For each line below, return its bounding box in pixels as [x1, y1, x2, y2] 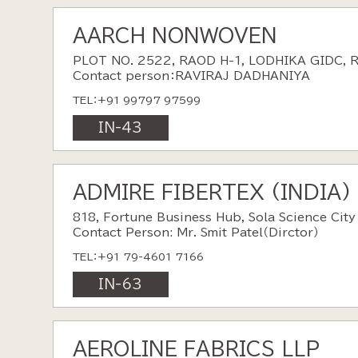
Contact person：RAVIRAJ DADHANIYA [72, 70, 310, 82]
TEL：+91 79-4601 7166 [72, 252, 204, 263]
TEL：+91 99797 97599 [72, 95, 201, 106]
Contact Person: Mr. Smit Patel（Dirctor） [72, 227, 319, 239]
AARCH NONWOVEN [72, 26, 277, 46]
